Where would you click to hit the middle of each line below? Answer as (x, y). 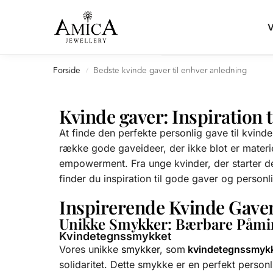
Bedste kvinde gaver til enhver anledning (170, 70)
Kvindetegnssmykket (115, 236)
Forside (67, 70)
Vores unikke (90, 250)
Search (37, 18)
